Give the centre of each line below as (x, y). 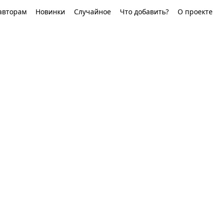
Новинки (50, 12)
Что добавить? (144, 12)
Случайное (92, 12)
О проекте (195, 12)
